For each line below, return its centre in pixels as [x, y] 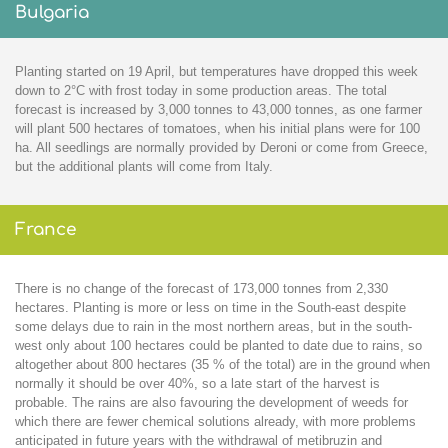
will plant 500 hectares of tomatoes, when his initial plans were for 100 [217, 128]
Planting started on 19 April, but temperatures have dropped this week [216, 71]
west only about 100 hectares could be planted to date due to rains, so [218, 346]
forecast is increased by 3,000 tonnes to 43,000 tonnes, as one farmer [218, 109]
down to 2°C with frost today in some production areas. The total [201, 90]
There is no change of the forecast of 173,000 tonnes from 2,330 [201, 289]
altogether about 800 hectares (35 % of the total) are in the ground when [222, 365]
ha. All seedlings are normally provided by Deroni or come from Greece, [221, 147]
